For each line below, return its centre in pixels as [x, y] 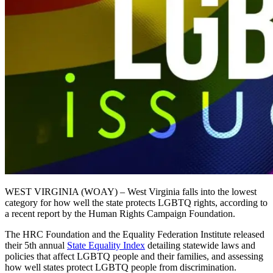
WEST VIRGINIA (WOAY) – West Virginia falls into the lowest [131, 191]
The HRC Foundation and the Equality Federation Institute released [135, 234]
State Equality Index [106, 245]
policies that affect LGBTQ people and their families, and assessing [134, 256]
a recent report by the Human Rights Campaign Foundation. [120, 213]
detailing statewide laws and [200, 245]
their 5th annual [36, 245]
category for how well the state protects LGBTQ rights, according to [136, 202]
